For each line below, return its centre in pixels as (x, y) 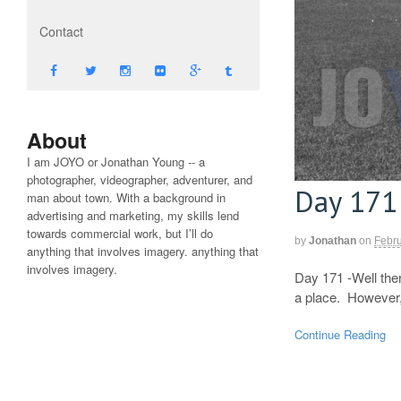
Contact (61, 31)
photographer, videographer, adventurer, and (140, 179)
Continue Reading (341, 334)
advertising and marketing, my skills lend (133, 215)
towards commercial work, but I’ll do (120, 233)
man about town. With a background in (126, 197)
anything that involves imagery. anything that (143, 251)
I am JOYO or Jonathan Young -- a (116, 161)
